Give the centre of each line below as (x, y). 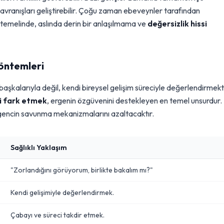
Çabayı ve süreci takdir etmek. (57, 215)
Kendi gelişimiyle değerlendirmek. (62, 192)
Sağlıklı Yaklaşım (39, 147)
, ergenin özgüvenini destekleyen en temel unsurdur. (134, 100)
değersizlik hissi (177, 23)
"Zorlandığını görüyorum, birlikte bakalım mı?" (82, 170)
